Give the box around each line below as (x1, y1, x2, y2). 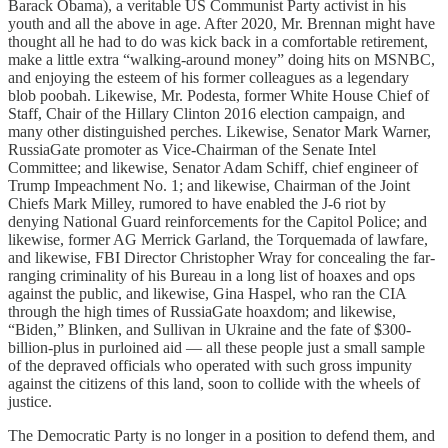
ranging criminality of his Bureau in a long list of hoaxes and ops (8, 266, 415, 284)
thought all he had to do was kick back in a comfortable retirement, (8, 32, 428, 50)
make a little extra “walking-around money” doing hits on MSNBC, (8, 50, 435, 68)
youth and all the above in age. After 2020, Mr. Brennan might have (8, 14, 435, 32)
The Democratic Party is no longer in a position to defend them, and (8, 426, 435, 444)
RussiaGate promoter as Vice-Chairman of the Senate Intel (8, 140, 376, 158)
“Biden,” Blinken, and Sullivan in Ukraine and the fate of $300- (8, 320, 411, 338)
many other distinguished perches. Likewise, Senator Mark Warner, (8, 122, 431, 140)
